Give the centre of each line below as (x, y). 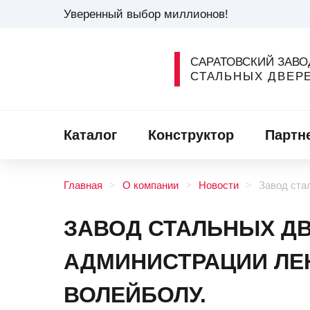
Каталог (90, 135)
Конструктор (191, 135)
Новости (219, 185)
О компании (151, 185)
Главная (83, 185)
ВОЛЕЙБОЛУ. (135, 295)
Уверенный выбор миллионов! (146, 13)
